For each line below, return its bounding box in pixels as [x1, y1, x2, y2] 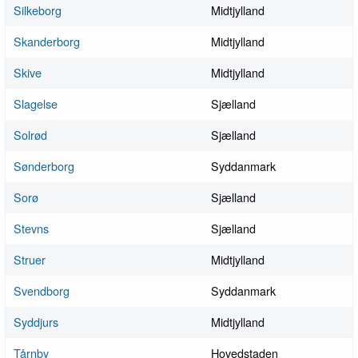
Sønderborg [14, 157, 74, 175]
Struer [14, 251, 46, 268]
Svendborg [14, 282, 70, 300]
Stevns [14, 220, 49, 237]
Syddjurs [14, 313, 58, 331]
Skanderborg [14, 33, 80, 50]
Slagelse [14, 95, 58, 113]
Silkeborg [14, 2, 62, 19]
